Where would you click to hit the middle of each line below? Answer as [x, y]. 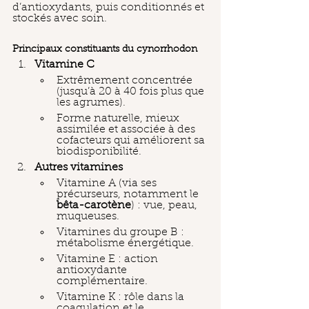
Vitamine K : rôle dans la [122, 297]
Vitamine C [64, 65]
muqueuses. [88, 217]
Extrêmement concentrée [126, 81]
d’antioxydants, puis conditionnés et [110, 8]
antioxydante [93, 270]
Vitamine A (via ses [108, 183]
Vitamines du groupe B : [122, 232]
